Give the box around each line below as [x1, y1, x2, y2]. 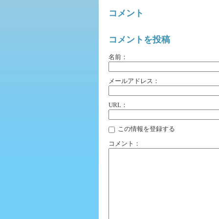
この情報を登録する [116, 125, 175, 133]
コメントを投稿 [109, 35, 170, 45]
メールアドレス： [109, 77, 159, 85]
